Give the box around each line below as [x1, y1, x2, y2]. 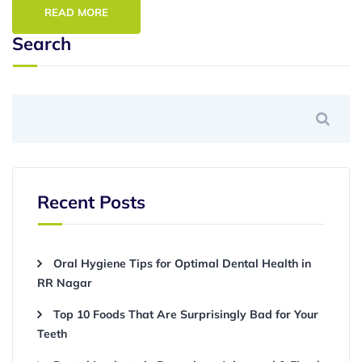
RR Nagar [37, 276, 92, 290]
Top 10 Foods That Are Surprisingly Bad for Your [53, 307, 318, 322]
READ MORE [44, 6, 108, 19]
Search [12, 32, 71, 55]
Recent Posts [37, 191, 145, 213]
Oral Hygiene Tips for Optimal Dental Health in [53, 256, 311, 271]
